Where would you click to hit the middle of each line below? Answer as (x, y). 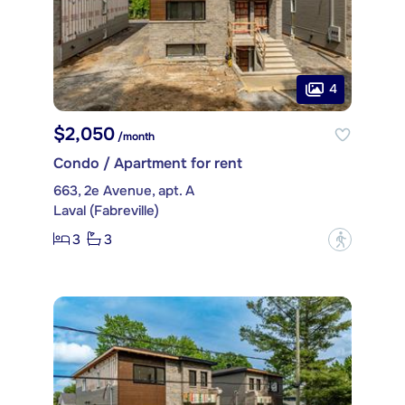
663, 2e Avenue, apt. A (124, 190)
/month (135, 136)
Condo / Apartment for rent (148, 163)
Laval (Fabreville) (106, 210)
